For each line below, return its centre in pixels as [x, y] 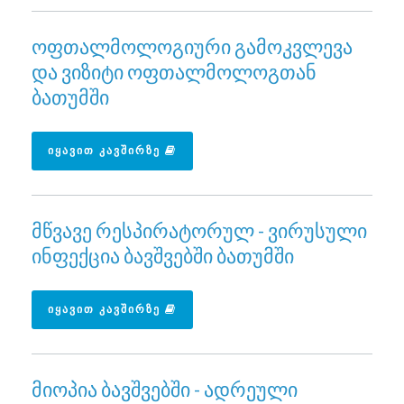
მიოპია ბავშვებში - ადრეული [165, 389]
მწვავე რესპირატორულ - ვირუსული [199, 230]
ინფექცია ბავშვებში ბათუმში [163, 255]
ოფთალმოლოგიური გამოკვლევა [192, 46]
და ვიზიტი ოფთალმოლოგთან [174, 71]
